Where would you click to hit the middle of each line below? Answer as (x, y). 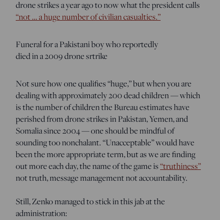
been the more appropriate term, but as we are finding (106, 154)
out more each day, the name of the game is (88, 166)
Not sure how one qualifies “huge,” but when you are (104, 83)
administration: (41, 213)
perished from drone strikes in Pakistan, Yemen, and (102, 119)
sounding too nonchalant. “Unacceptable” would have (105, 142)
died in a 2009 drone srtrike (62, 56)
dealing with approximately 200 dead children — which (108, 95)
